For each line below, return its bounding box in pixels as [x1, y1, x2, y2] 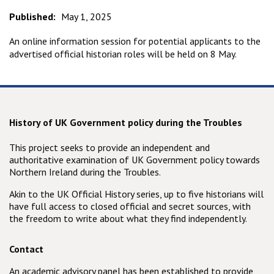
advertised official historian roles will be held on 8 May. [9, 48, 237, 61]
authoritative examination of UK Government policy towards [9, 153, 260, 166]
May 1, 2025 [61, 10, 112, 23]
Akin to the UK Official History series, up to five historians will [9, 187, 264, 200]
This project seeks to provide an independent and [9, 141, 210, 154]
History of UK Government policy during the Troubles [9, 116, 242, 128]
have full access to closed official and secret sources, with [9, 199, 251, 212]
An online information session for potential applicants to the [9, 35, 261, 48]
